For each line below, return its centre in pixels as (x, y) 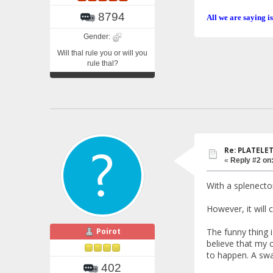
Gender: (97, 36)
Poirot (108, 231)
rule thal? (102, 63)
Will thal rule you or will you (102, 53)
